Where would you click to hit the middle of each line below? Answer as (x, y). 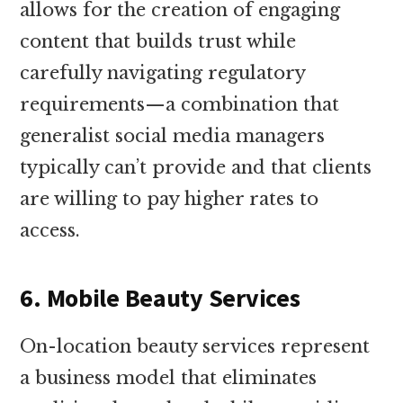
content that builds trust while (158, 41)
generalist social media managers (173, 135)
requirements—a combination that (180, 104)
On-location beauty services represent (195, 346)
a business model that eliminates (169, 377)
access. (50, 230)
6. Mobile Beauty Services (160, 297)
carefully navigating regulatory (163, 72)
